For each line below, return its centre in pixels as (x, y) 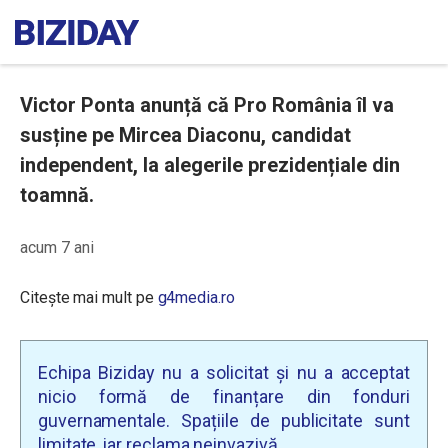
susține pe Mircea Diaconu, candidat (185, 135)
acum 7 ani (57, 247)
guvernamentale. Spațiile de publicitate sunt (224, 420)
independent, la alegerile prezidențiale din (210, 165)
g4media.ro (196, 297)
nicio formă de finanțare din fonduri (224, 396)
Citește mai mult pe (89, 297)
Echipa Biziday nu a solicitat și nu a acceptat (224, 372)
